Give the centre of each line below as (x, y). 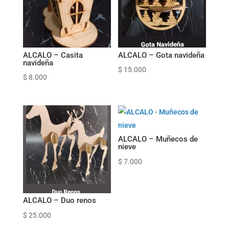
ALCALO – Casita (53, 55)
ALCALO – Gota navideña (162, 55)
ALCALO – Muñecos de (158, 139)
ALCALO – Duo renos (59, 201)
